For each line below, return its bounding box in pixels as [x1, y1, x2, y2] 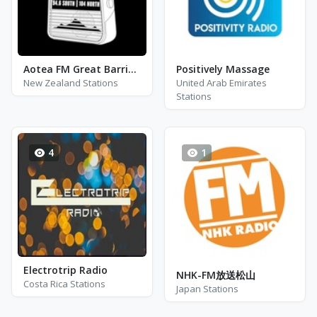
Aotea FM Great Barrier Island [128, 62, 137, 76]
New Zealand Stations [23, 76, 118, 89]
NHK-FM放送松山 [176, 268, 255, 282]
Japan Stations [176, 282, 238, 295]
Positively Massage [176, 62, 270, 76]
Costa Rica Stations [23, 277, 105, 290]
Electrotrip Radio [23, 263, 108, 277]
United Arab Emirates [176, 76, 267, 89]
